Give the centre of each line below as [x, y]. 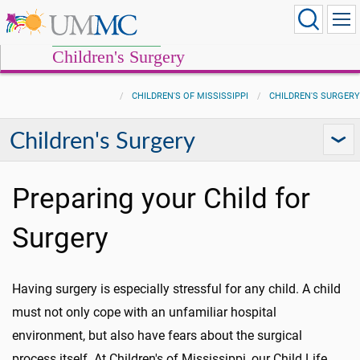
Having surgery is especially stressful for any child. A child [176, 289]
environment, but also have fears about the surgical [157, 335]
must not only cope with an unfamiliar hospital [144, 312]
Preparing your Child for [161, 198]
